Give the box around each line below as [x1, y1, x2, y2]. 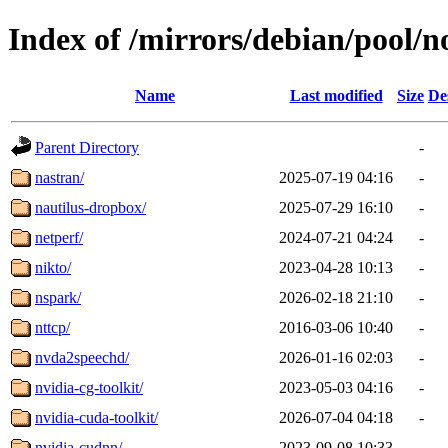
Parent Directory [35, 138, 139, 156]
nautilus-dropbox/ [35, 198, 146, 216]
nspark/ [35, 288, 81, 306]
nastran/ [35, 168, 84, 186]
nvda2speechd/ [35, 348, 129, 366]
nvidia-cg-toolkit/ [35, 378, 143, 396]
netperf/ [35, 228, 83, 246]
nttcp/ [35, 318, 70, 336]
